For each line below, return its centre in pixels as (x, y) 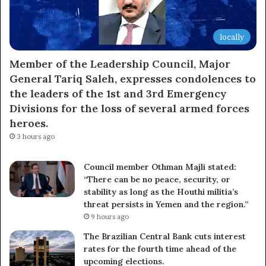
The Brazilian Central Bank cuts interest (165, 236)
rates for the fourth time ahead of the (160, 248)
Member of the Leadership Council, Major (120, 64)
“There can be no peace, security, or (157, 179)
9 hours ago (110, 216)
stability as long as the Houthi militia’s (161, 191)
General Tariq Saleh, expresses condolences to (133, 78)
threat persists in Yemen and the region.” (166, 204)
